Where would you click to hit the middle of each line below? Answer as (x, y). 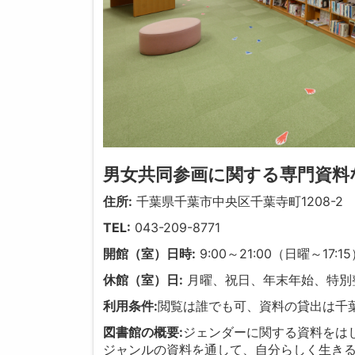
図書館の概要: (143, 332)
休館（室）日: (143, 280)
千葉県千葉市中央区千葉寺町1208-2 (238, 202)
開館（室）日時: (150, 254)
